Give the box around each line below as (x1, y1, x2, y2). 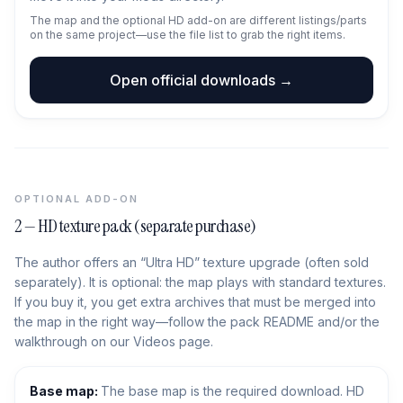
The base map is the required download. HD (101, 383, 364, 399)
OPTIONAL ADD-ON (14, 193, 139, 205)
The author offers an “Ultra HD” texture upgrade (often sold (14, 255, 369, 270)
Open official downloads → (110, 71, 293, 89)
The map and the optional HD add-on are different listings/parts (30, 13, 367, 27)
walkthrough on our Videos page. (14, 334, 213, 349)
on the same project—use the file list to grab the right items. (30, 28, 345, 41)
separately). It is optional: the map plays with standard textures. (14, 274, 386, 290)
